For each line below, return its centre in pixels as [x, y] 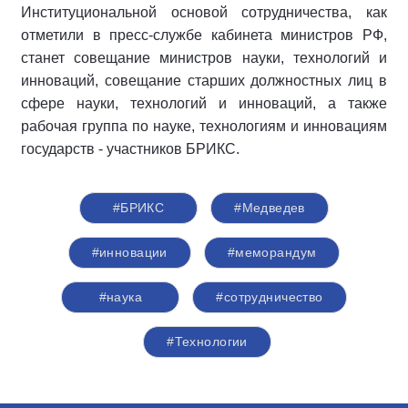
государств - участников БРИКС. [130, 149]
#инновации [129, 253]
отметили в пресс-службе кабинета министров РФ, [204, 36]
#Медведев [270, 208]
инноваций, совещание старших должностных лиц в [204, 81]
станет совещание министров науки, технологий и [204, 58]
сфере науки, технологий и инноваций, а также [204, 104]
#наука [121, 297]
